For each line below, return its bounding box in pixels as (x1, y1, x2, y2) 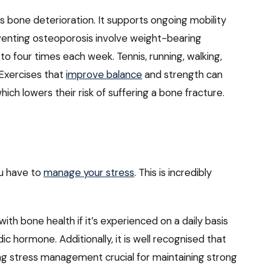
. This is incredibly (134, 166, 212, 180)
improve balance (66, 68, 142, 82)
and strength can (142, 68, 223, 82)
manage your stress (44, 166, 134, 180)
